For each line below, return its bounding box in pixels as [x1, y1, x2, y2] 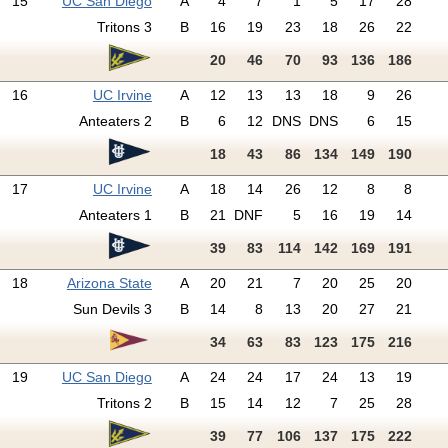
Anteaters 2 [78, 113, 152, 130]
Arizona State [66, 275, 152, 292]
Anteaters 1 [78, 207, 152, 224]
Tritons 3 [96, 19, 152, 36]
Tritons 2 [96, 395, 152, 412]
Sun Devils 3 [72, 301, 152, 318]
